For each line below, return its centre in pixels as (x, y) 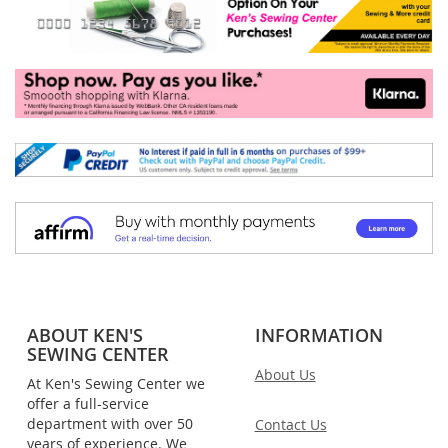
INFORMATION (318, 334)
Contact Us (290, 424)
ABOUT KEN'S (85, 334)
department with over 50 (110, 423)
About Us (285, 374)
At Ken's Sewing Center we (116, 383)
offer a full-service (88, 403)
